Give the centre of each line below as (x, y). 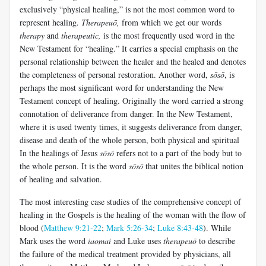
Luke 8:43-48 (180, 227)
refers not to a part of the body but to (178, 153)
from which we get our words (170, 22)
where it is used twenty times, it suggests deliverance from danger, (131, 126)
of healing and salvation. (61, 179)
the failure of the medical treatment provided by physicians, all (125, 254)
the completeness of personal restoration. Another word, (115, 74)
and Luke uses (137, 240)
